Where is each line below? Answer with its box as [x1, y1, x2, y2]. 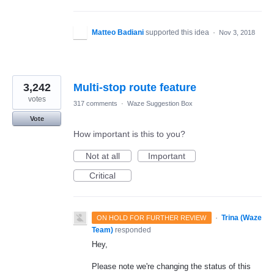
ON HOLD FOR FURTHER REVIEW [97, 214, 207, 222]
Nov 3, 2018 [219, 29, 255, 37]
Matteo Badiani [92, 28, 144, 37]
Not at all [85, 151, 120, 161]
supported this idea [146, 28, 211, 37]
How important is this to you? [73, 129, 185, 139]
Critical [89, 171, 116, 181]
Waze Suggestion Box [127, 100, 193, 108]
